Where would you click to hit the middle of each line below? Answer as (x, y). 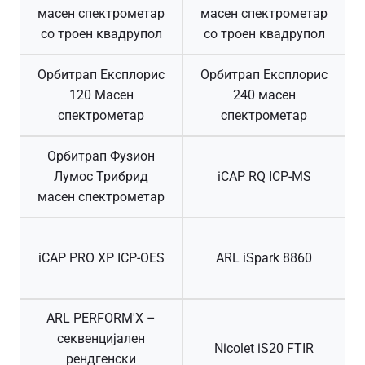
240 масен (264, 95)
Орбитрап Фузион (101, 156)
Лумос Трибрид (101, 177)
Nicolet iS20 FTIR (264, 349)
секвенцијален (101, 338)
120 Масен (101, 95)
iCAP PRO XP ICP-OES (101, 258)
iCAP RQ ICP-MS (264, 177)
